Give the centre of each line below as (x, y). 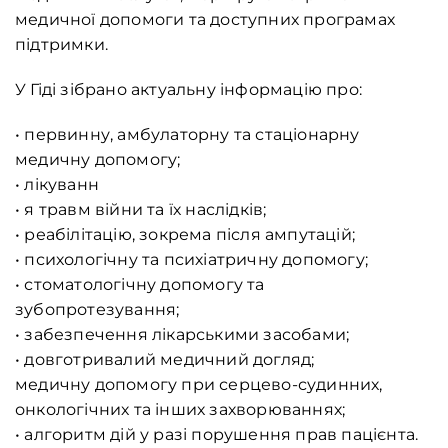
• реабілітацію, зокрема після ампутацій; (185, 235)
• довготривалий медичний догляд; (165, 360)
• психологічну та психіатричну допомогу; (192, 260)
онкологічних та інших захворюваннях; (180, 410)
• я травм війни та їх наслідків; (141, 210)
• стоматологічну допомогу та (140, 285)
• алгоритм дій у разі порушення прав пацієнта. (217, 435)
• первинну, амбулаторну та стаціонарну (187, 135)
